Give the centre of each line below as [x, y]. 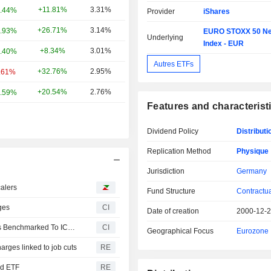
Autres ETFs [174, 64]
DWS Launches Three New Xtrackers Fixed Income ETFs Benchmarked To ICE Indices [72, 228]
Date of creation [173, 211]
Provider [161, 12]
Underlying [165, 38]
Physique [252, 152]
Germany [251, 171]
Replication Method [179, 152]
